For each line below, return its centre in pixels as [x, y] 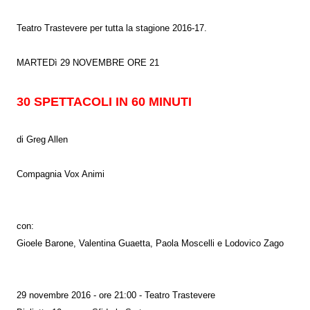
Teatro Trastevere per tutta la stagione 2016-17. [112, 28]
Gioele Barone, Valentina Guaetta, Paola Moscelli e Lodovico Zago [150, 243]
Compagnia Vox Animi [61, 174]
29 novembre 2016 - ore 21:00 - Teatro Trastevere [116, 295]
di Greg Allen [42, 139]
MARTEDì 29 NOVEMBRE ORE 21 [88, 63]
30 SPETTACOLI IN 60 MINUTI [104, 101]
